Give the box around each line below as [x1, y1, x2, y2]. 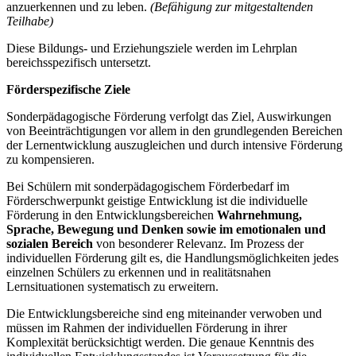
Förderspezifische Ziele [6, 82, 130, 96]
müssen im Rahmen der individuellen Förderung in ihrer [6, 320, 287, 335]
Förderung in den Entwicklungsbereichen [6, 207, 217, 222]
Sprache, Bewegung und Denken [6, 222, 184, 236]
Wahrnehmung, [217, 207, 302, 222]
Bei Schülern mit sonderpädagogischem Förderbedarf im [6, 179, 289, 193]
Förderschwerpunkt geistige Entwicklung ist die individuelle [6, 193, 308, 207]
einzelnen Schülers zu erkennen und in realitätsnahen [6, 265, 271, 279]
